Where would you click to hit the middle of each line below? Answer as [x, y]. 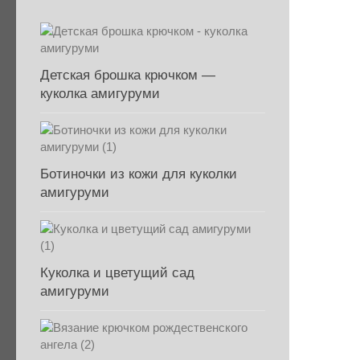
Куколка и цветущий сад [117, 273]
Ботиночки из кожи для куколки [139, 174]
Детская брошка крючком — [128, 75]
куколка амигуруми [100, 94]
